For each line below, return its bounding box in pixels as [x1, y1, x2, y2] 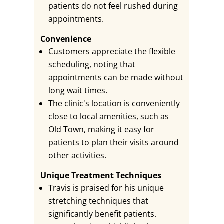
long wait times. [48, 85, 107, 96]
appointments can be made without [48, 72, 183, 83]
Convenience [40, 33, 91, 44]
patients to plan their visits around [48, 137, 179, 148]
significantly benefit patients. [48, 208, 156, 219]
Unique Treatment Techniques [40, 170, 161, 181]
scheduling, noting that [48, 59, 135, 70]
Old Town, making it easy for [48, 124, 154, 135]
